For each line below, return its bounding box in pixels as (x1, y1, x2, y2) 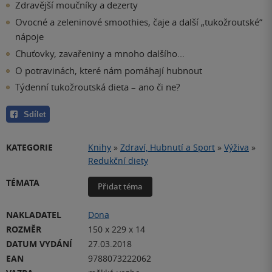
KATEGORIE (6, 141, 53, 153)
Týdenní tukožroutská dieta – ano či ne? (15, 81, 180, 93)
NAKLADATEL (6, 209, 61, 220)
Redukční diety (88, 155, 148, 166)
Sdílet (24, 110, 46, 119)
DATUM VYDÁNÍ (6, 238, 72, 250)
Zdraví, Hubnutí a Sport (120, 141, 215, 153)
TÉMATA (6, 177, 39, 188)
